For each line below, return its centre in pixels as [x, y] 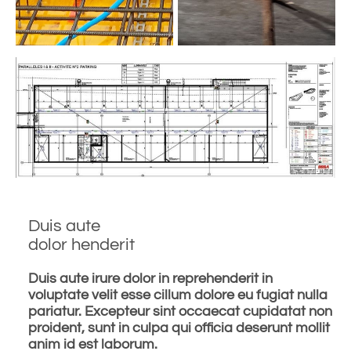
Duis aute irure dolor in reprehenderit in [150, 279]
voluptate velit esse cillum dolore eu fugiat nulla [178, 295]
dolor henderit [81, 245]
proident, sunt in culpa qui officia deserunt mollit [179, 328]
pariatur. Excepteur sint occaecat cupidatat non [180, 312]
